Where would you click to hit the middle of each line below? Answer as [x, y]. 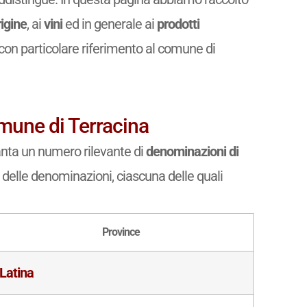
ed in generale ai [109, 24]
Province [121, 232]
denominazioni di [192, 151]
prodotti [178, 24]
